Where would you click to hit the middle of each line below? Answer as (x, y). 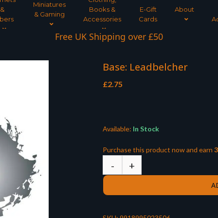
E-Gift (148, 9)
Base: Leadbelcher (145, 67)
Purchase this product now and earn (158, 150)
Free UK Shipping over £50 (109, 36)
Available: (117, 129)
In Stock (145, 129)
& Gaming (49, 14)
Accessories (102, 19)
